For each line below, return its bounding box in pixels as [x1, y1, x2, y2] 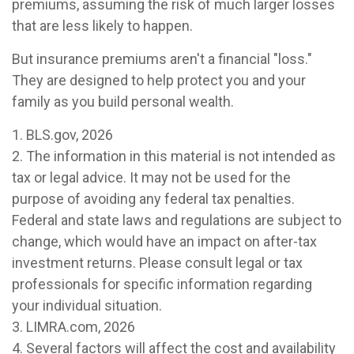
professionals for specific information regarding [12, 276, 312, 292]
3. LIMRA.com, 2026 [12, 318, 135, 335]
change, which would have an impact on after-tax [12, 233, 317, 250]
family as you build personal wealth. [12, 93, 234, 110]
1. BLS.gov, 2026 [12, 126, 113, 143]
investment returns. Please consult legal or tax [12, 254, 303, 271]
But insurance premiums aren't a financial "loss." [12, 51, 312, 67]
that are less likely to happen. [12, 17, 193, 34]
